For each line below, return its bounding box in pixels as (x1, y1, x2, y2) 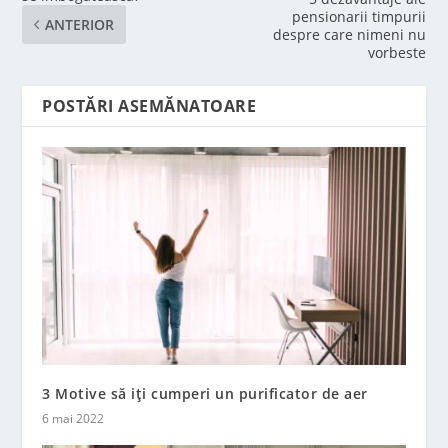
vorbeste (367, 43, 426, 63)
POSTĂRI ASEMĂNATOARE (42, 95, 257, 118)
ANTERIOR (45, 15, 115, 35)
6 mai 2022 (42, 410, 105, 428)
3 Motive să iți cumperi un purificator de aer (42, 384, 368, 404)
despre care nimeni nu (272, 25, 426, 45)
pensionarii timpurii (291, 7, 426, 27)
